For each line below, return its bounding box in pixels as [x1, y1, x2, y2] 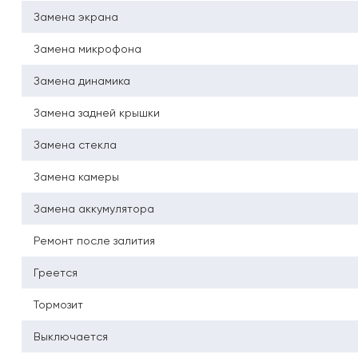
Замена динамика [34, 74, 130, 88]
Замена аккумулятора [34, 202, 154, 216]
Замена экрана [34, 10, 118, 24]
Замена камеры [34, 170, 119, 184]
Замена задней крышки [34, 106, 160, 120]
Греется [34, 266, 78, 280]
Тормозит [34, 298, 83, 312]
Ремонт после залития [34, 234, 155, 248]
